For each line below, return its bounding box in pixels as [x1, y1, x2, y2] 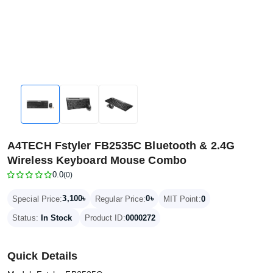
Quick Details [7, 250, 78, 262]
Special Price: [12, 194, 63, 204]
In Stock [40, 213, 73, 222]
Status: [12, 213, 38, 222]
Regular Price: [95, 194, 146, 204]
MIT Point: [163, 194, 201, 204]
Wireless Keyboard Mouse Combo [7, 154, 186, 166]
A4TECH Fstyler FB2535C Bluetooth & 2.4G [7, 140, 235, 152]
